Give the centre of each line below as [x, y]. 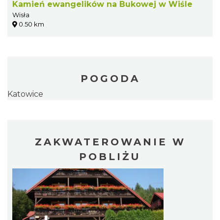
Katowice [25, 94]
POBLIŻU [110, 156]
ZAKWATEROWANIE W [110, 142]
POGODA [110, 78]
